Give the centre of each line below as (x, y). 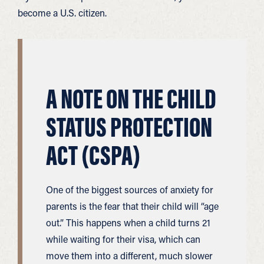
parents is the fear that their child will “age (132, 206)
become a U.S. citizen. (62, 13)
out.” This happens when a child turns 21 (128, 222)
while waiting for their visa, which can (123, 239)
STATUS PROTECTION (129, 127)
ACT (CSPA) (93, 155)
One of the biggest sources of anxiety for (130, 189)
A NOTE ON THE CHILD (131, 99)
